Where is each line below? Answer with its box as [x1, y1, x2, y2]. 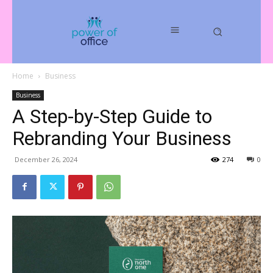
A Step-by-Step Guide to [12, 104, 212, 128]
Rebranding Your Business [12, 126, 232, 150]
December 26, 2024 [15, 154, 77, 164]
